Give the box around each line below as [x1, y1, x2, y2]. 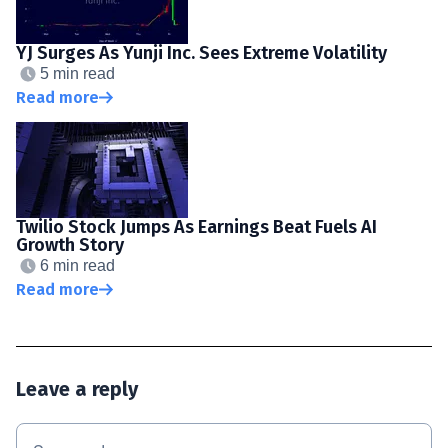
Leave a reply [16, 376, 138, 401]
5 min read [40, 64, 115, 82]
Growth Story [16, 233, 124, 256]
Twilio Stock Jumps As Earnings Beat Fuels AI [16, 215, 377, 238]
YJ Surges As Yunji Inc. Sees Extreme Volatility [16, 41, 387, 64]
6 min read [40, 256, 115, 274]
